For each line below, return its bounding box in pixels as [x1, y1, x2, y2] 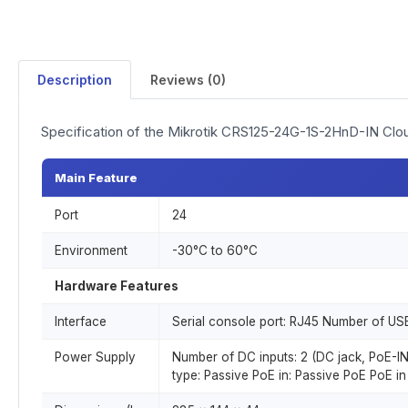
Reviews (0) [150, 72, 226, 87]
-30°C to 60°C [172, 243, 258, 258]
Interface [55, 314, 107, 329]
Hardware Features [55, 279, 178, 293]
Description [37, 72, 112, 87]
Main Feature [55, 170, 138, 185]
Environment [55, 243, 127, 258]
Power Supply [55, 350, 136, 364]
